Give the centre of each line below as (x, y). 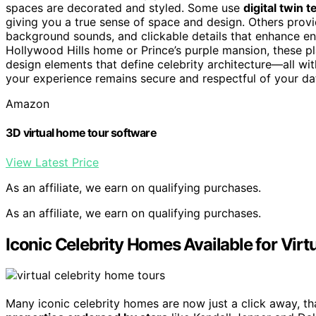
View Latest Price (52, 162)
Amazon (28, 104)
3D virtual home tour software (81, 133)
